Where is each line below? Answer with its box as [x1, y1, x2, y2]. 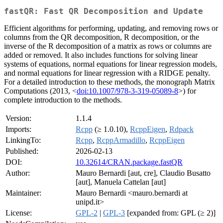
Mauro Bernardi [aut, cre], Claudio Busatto [76, 169, 211, 178]
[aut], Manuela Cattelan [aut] [76, 178, 166, 187]
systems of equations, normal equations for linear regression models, [4, 60, 217, 69]
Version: [5, 114, 31, 123]
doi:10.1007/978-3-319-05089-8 [77, 87, 178, 96]
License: [5, 209, 32, 218]
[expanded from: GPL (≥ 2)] [125, 209, 216, 218]
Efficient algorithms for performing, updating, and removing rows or [4, 24, 218, 33]
